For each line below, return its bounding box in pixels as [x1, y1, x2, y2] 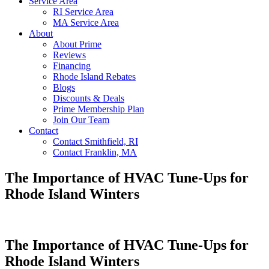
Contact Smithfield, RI [53, 136, 138, 147]
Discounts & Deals [53, 93, 124, 104]
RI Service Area [53, 7, 113, 17]
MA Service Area [53, 17, 119, 28]
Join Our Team [53, 115, 109, 125]
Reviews [53, 50, 86, 61]
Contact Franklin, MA [53, 147, 137, 158]
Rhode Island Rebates [53, 71, 136, 82]
